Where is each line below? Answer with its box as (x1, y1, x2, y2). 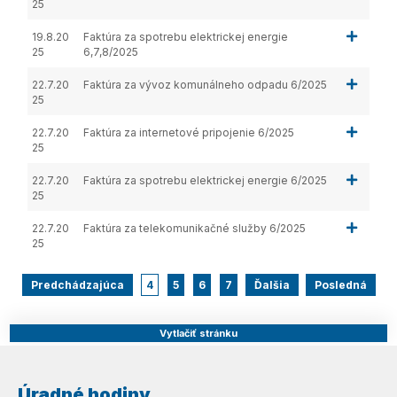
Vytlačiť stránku (160, 326, 237, 339)
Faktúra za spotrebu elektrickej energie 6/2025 (83, 173, 328, 187)
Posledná (314, 277, 367, 292)
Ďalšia (253, 277, 290, 292)
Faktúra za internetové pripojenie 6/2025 (83, 125, 295, 139)
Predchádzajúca (30, 277, 124, 292)
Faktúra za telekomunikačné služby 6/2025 (83, 221, 307, 235)
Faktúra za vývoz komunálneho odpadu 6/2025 (83, 77, 328, 91)
